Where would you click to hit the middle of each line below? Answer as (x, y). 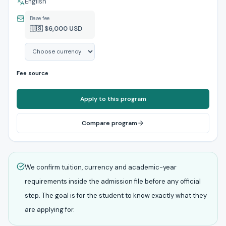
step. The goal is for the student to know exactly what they (116, 196)
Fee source (33, 74)
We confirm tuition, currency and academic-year (101, 167)
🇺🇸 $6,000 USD (56, 29)
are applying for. (50, 210)
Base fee (40, 19)
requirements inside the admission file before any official (113, 182)
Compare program (109, 123)
